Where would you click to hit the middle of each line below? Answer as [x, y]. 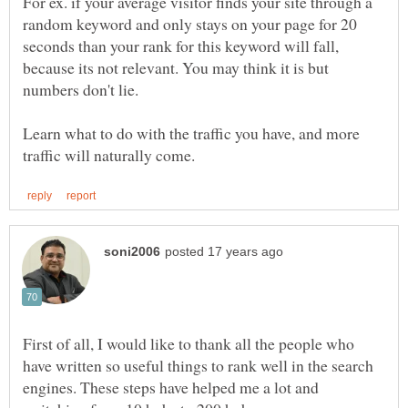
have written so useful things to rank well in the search [198, 365]
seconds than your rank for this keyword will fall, [181, 46]
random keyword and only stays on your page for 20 [190, 24]
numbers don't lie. [81, 90]
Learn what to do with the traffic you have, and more [191, 133]
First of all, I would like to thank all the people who [189, 343]
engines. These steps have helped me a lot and [171, 387]
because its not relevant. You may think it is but [176, 68]
